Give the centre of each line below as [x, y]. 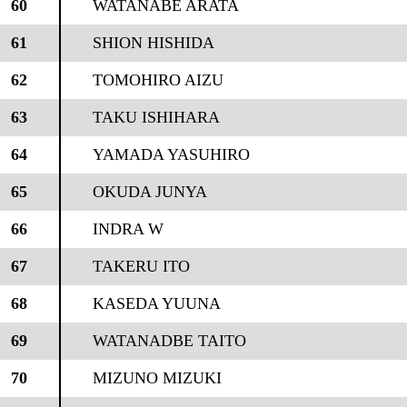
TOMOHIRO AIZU [158, 80]
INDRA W [128, 229]
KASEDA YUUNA [156, 303]
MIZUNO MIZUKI [157, 378]
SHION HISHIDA [153, 43]
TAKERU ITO [141, 266]
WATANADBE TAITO [169, 341]
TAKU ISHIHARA [156, 117]
